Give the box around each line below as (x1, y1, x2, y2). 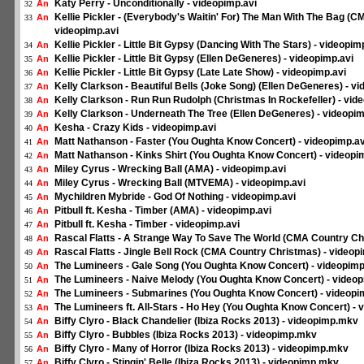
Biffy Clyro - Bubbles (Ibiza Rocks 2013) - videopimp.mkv (54, 329, 317, 340)
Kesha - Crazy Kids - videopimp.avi (54, 122, 216, 133)
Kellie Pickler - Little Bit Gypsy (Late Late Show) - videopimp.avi (54, 67, 346, 78)
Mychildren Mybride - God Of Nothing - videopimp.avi (54, 191, 296, 202)
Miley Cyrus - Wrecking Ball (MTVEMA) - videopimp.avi (54, 177, 305, 188)
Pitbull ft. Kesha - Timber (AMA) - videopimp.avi (54, 205, 271, 216)
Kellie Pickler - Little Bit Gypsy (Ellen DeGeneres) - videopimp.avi (54, 53, 353, 64)
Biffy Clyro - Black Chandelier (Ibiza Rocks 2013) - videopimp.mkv (54, 315, 358, 327)
